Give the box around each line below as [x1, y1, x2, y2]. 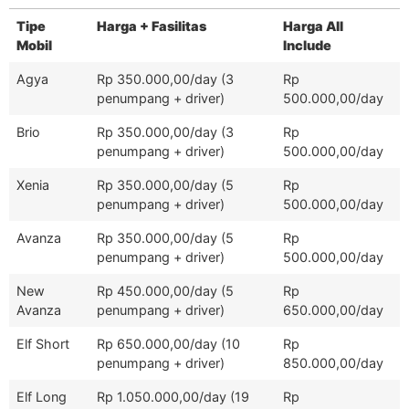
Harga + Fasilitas [97, 17, 206, 34]
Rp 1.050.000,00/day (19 [97, 388, 249, 404]
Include [283, 37, 331, 53]
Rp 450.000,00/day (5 [97, 282, 234, 299]
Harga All [283, 17, 343, 34]
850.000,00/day [283, 354, 383, 371]
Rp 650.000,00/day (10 [97, 335, 240, 351]
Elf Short [16, 335, 69, 351]
